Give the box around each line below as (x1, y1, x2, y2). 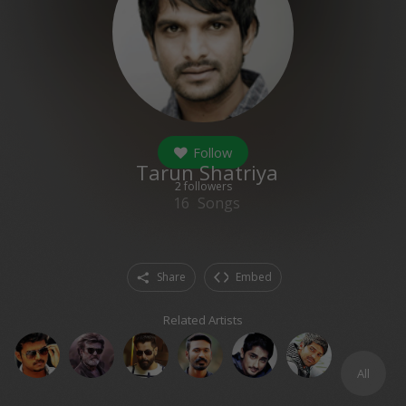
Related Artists (163, 312, 243, 328)
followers (183, 179, 232, 194)
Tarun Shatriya (135, 159, 278, 186)
